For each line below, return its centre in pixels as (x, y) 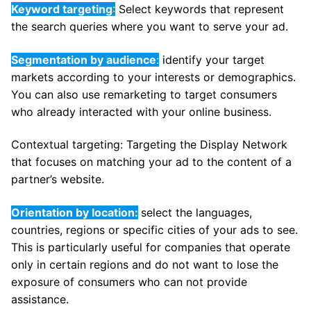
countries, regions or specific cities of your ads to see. (154, 229)
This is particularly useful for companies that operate (151, 247)
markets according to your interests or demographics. (153, 77)
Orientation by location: (75, 212)
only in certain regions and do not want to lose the (145, 264)
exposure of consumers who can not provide (129, 281)
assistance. (40, 299)
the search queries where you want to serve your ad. (150, 26)
